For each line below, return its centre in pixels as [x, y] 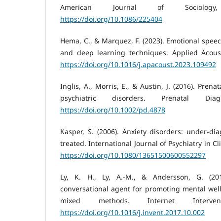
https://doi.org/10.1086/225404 [111, 19]
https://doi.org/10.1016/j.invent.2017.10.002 [132, 212]
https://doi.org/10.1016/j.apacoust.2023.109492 [138, 64]
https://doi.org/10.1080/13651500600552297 [133, 155]
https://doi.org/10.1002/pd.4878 [113, 110]
